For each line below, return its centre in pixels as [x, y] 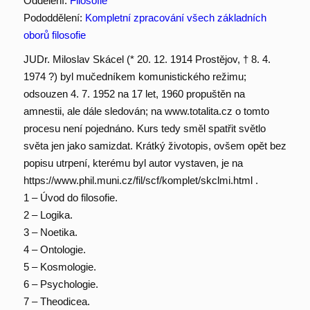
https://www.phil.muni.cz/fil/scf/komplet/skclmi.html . [140, 180]
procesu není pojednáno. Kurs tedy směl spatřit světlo [144, 128]
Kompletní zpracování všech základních [175, 17]
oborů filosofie [54, 35]
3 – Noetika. [50, 232]
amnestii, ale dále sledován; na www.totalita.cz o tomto [146, 111]
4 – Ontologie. [54, 249]
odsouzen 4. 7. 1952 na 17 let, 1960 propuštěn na [134, 93]
